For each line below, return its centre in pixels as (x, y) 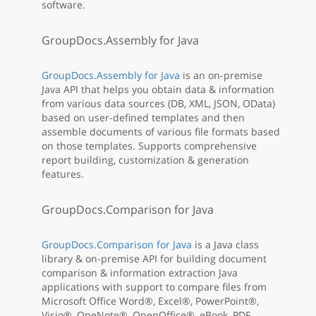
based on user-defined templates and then (143, 118)
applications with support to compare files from (154, 287)
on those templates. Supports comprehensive (149, 146)
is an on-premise (221, 75)
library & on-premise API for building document (154, 259)
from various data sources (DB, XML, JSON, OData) (158, 104)
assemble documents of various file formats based (161, 132)
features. (63, 174)
